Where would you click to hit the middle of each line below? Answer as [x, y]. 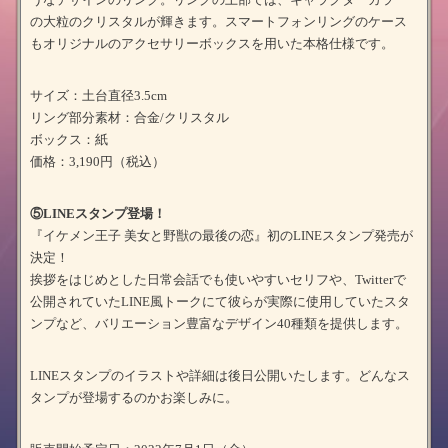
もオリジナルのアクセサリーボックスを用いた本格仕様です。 [212, 43]
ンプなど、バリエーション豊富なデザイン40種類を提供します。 [219, 323]
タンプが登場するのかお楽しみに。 [134, 397]
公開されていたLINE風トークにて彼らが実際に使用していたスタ [220, 301]
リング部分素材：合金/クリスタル [129, 117]
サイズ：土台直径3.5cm [98, 95]
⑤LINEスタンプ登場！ [98, 213]
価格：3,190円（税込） [97, 161]
